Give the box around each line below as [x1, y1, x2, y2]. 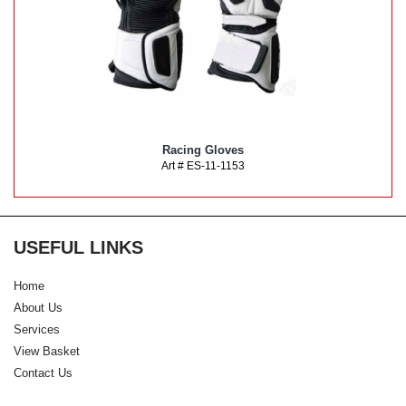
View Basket [14, 344, 80, 359]
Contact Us [14, 366, 72, 381]
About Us [14, 301, 63, 315]
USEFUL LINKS [14, 237, 143, 258]
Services [14, 323, 60, 337]
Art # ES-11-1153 [161, 159, 245, 173]
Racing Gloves [162, 143, 244, 158]
